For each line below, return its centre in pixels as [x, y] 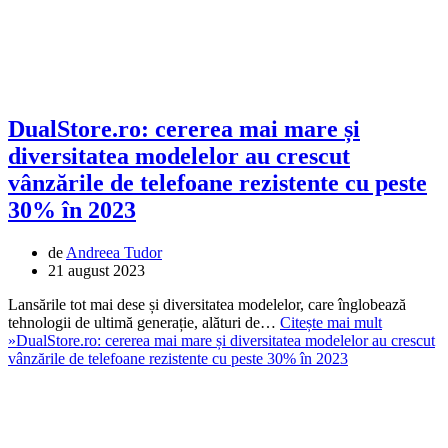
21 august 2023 [96, 271]
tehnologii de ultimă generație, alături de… [144, 323]
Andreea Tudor [114, 253]
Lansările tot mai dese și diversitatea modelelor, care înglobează [207, 305]
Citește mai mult [331, 323]
